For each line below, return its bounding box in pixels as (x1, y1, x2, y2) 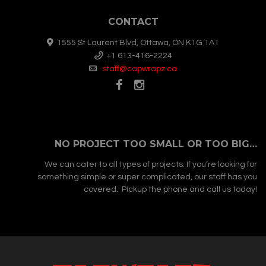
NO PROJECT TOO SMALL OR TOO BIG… (55, 138, 257, 150)
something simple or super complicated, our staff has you (37, 173, 257, 182)
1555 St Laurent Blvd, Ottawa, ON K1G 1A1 (53, 38, 219, 47)
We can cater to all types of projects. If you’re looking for (45, 160, 257, 169)
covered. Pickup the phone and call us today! (84, 185, 257, 194)
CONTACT (107, 15, 159, 27)
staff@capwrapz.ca (102, 64, 177, 73)
